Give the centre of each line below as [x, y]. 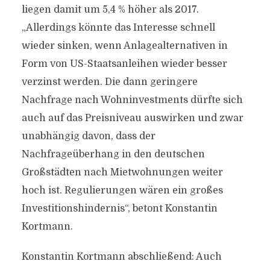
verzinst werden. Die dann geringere [109, 82]
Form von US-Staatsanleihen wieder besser [124, 64]
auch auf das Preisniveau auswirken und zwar [132, 118]
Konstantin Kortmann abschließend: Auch [121, 257]
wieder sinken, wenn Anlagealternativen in [124, 46]
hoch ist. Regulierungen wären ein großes [122, 190]
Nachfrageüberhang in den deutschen [113, 154]
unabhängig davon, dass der [88, 136]
